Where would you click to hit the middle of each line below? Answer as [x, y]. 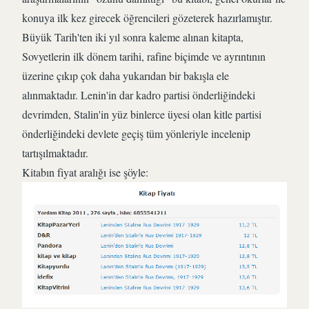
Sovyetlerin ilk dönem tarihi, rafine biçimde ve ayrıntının [144, 56]
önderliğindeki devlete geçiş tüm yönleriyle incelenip [136, 133]
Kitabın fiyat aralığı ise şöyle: [85, 172]
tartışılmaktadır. [55, 153]
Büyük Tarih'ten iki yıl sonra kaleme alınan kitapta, [133, 37]
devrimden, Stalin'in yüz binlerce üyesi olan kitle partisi [142, 114]
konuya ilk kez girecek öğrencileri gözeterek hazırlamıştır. [147, 18]
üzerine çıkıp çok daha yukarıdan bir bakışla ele [126, 76]
